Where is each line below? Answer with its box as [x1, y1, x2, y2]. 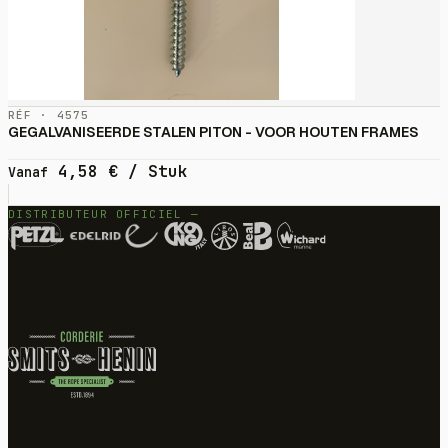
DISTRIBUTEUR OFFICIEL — [8, 207, 200, 222]
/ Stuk [118, 161, 188, 183]
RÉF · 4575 [8, 108, 89, 123]
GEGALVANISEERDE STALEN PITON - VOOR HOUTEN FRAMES [8, 123, 419, 142]
